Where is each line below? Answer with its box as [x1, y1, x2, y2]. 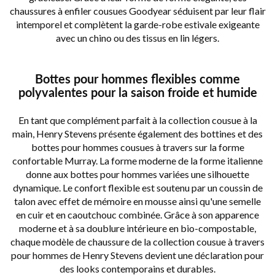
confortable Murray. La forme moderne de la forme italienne [12, 155, 263, 167]
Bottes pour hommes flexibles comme [35, 71, 240, 87]
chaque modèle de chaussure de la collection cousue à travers [10, 236, 265, 248]
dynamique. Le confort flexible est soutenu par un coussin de [12, 182, 263, 194]
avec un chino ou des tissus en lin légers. [56, 32, 219, 44]
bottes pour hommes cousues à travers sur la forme [31, 141, 244, 153]
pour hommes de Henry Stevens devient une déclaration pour [11, 249, 264, 261]
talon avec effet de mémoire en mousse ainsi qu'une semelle [14, 195, 261, 207]
